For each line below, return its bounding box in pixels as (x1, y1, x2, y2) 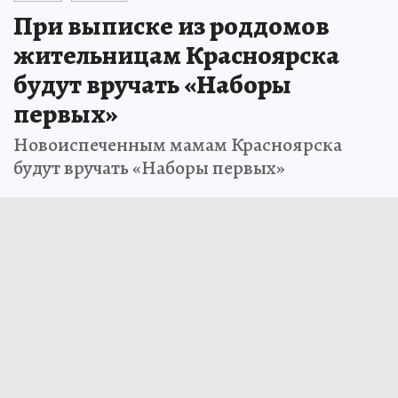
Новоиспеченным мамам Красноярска (13, 131, 342, 158)
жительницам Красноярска (13, 36, 339, 73)
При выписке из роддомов (13, 7, 330, 44)
